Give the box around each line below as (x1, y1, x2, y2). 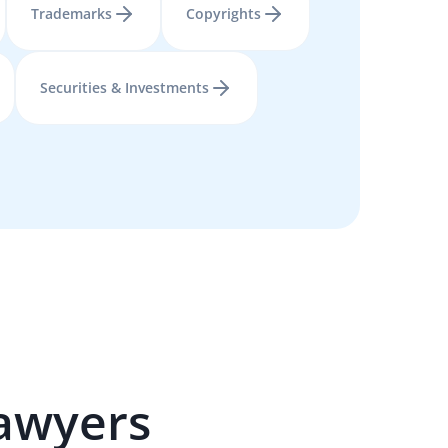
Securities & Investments (40, 78, 209, 97)
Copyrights (185, 4, 261, 23)
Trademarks (30, 4, 112, 23)
